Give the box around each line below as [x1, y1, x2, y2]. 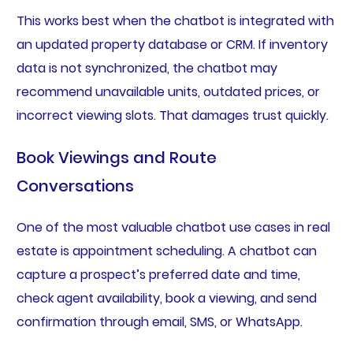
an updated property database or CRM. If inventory [16, 35, 328, 54]
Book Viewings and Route [16, 146, 217, 169]
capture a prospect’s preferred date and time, [16, 265, 300, 284]
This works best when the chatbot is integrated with [16, 11, 334, 30]
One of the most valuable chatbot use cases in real [16, 217, 330, 236]
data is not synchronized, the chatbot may [16, 58, 277, 77]
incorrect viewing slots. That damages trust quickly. [16, 106, 329, 124]
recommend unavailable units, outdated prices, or [16, 82, 320, 101]
